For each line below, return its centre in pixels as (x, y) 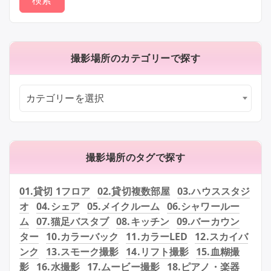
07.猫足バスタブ (73, 221)
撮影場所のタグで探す (135, 157)
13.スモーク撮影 (83, 251)
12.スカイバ (222, 236)
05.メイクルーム (123, 206)
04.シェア (58, 206)
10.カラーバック (83, 236)
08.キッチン (143, 221)
